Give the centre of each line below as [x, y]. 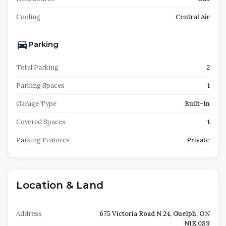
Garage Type [36, 104]
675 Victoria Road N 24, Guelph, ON [155, 214]
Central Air [193, 17]
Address [29, 214]
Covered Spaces [41, 122]
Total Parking [37, 67]
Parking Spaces [40, 86]
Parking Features [43, 140]
